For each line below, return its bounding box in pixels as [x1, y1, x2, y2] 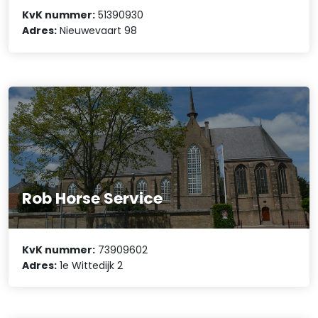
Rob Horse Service [22, 187, 163, 210]
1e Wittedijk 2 [57, 258, 124, 273]
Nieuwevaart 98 [57, 23, 138, 38]
